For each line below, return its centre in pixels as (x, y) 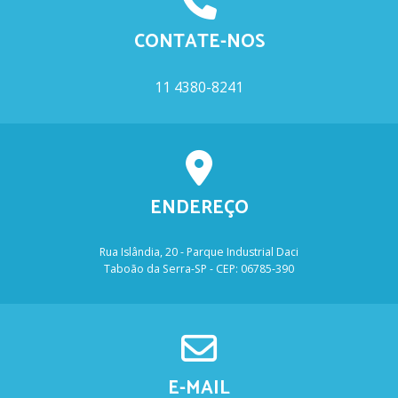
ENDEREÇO (199, 208)
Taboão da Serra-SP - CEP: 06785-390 (199, 269)
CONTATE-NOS (199, 42)
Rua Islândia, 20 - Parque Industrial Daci (199, 252)
